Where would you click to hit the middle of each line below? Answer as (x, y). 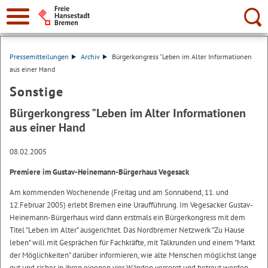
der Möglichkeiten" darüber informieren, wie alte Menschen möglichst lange (133, 255)
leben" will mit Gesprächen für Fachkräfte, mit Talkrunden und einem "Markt (132, 243)
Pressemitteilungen (39, 57)
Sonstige (36, 92)
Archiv (90, 57)
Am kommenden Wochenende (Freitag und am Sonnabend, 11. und (119, 192)
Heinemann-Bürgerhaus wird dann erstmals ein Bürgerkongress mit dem (127, 217)
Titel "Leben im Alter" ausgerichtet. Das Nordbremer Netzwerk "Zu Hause (127, 230)
